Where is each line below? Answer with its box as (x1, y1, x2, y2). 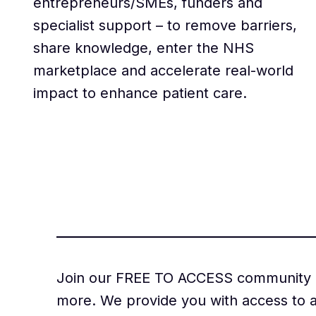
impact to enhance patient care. (33, 85, 248, 102)
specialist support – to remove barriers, (33, 17, 298, 35)
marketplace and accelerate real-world (33, 62, 294, 80)
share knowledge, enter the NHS (33, 39, 255, 57)
